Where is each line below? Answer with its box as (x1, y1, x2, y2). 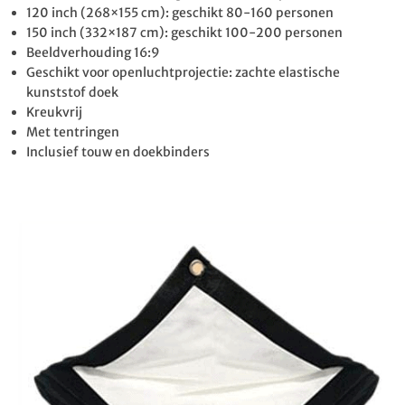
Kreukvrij (26, 104, 82, 120)
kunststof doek (26, 84, 118, 100)
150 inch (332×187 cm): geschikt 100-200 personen (26, 24, 343, 41)
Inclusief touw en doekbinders (26, 144, 210, 160)
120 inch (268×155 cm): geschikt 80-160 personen (26, 5, 334, 21)
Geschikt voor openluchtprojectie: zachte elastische (26, 64, 340, 80)
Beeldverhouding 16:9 (26, 44, 160, 61)
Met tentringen (26, 124, 119, 140)
